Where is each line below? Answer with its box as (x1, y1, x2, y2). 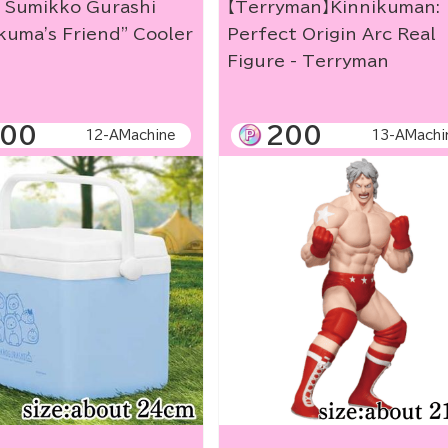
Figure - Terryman (227, 52, 390, 69)
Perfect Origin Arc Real (227, 25, 437, 42)
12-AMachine (86, 128, 177, 142)
